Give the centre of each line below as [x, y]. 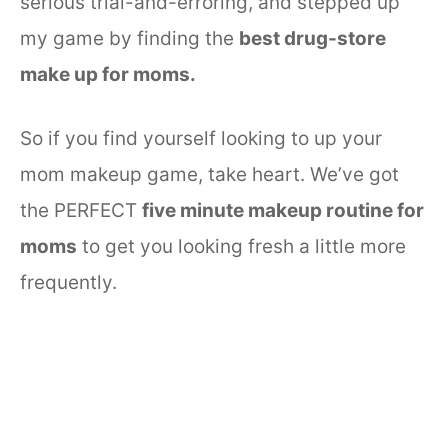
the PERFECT [81, 211]
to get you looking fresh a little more [241, 247]
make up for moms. [108, 74]
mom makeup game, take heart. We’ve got [209, 175]
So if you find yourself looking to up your [201, 139]
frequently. [68, 283]
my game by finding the [129, 38]
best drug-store [312, 38]
